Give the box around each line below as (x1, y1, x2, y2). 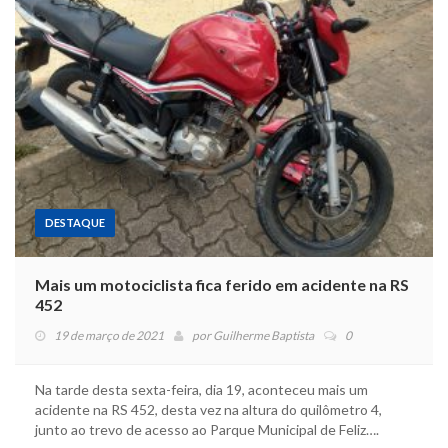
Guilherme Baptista (213, 328, 314, 344)
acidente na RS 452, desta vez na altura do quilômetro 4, (35, 401, 382, 419)
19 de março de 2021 (54, 328, 164, 344)
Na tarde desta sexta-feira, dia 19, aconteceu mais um (35, 381, 368, 399)
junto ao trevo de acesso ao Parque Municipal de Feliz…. (35, 421, 379, 439)
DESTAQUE (45, 216, 105, 230)
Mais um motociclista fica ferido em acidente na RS (35, 275, 409, 295)
